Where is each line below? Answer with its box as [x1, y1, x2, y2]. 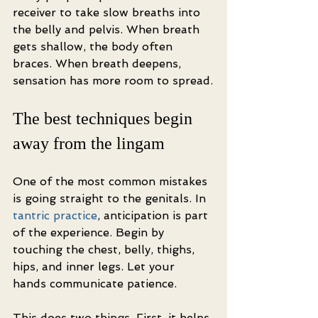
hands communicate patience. [13, 277, 177, 290]
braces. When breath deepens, [13, 57, 185, 70]
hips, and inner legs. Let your [13, 260, 178, 273]
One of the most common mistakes [13, 175, 211, 188]
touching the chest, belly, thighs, [13, 243, 198, 256]
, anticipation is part [97, 209, 212, 222]
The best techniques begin [13, 109, 197, 128]
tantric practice [13, 209, 97, 222]
